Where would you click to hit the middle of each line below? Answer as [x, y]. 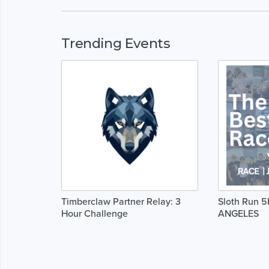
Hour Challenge [95, 213]
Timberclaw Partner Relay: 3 [121, 201]
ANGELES [238, 213]
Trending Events [116, 43]
